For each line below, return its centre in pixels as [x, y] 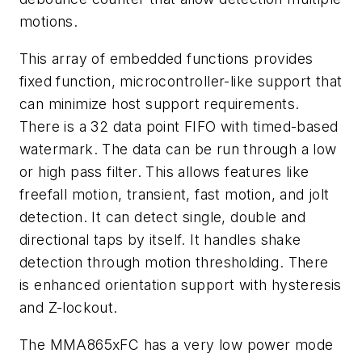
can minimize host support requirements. [160, 104]
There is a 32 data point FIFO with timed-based [179, 127]
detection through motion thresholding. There [174, 263]
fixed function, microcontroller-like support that [181, 82]
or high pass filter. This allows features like [164, 172]
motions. [49, 22]
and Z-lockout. [69, 308]
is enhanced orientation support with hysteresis [181, 285]
